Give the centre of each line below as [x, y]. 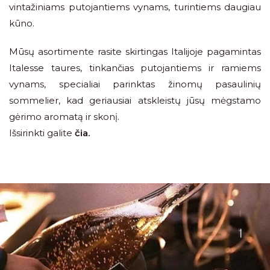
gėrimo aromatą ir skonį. [64, 117]
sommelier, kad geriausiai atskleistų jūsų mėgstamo [135, 100]
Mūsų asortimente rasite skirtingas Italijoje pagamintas [135, 52]
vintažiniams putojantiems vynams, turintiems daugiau [135, 7]
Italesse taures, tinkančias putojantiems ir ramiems [135, 68]
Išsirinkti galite [41, 133]
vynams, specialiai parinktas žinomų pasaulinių [135, 84]
